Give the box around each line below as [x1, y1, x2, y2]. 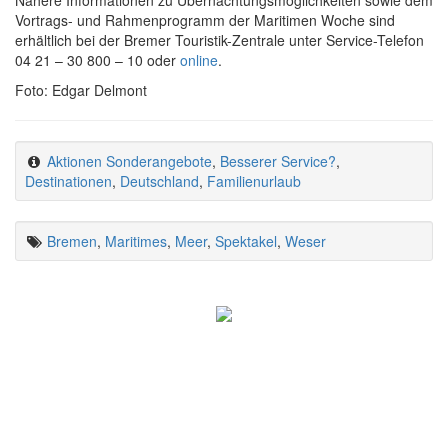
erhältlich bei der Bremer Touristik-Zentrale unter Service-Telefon [15, 30, 424, 51]
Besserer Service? [220, 151, 336, 172]
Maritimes [105, 231, 167, 252]
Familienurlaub [207, 171, 301, 192]
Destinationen [25, 171, 112, 192]
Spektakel [215, 231, 277, 252]
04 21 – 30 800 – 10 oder [15, 50, 180, 71]
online [180, 50, 218, 71]
